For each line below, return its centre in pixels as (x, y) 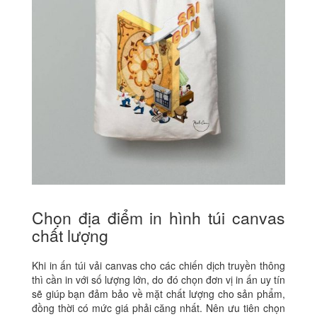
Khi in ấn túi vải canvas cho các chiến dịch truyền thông (158, 265)
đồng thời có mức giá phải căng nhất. (119, 307)
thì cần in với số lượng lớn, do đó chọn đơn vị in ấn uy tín (158, 279)
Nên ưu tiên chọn (246, 307)
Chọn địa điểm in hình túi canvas (158, 217)
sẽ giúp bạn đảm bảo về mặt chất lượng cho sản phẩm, (158, 293)
